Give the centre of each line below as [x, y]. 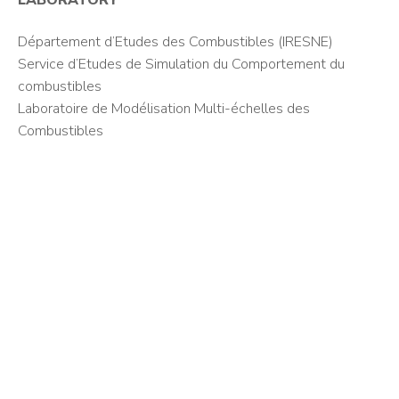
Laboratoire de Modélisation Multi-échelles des [164, 109]
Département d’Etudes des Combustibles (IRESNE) [175, 42]
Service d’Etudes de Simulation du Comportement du [181, 64]
